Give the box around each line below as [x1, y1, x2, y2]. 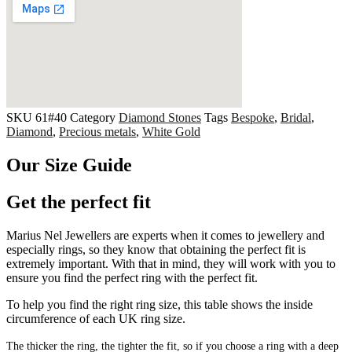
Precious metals [59, 125, 136, 139]
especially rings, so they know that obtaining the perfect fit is [6, 242, 306, 256]
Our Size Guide [6, 154, 132, 175]
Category [70, 111, 115, 125]
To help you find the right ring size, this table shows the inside [6, 297, 313, 311]
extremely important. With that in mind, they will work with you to [6, 256, 335, 270]
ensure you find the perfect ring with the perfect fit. [6, 270, 258, 284]
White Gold [142, 125, 200, 139]
